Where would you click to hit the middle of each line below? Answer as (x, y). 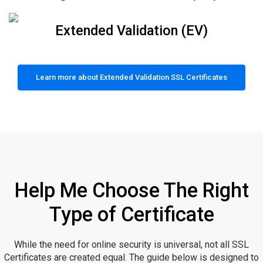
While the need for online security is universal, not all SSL (131, 244)
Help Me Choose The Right (131, 190)
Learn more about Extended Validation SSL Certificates (131, 77)
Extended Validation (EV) (131, 30)
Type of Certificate (131, 214)
